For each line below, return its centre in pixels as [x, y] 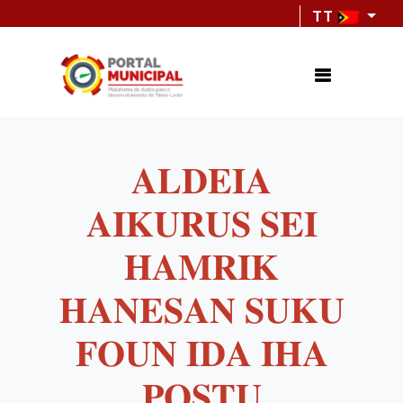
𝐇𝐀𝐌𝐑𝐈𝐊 [201, 268]
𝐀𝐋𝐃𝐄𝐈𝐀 [201, 181]
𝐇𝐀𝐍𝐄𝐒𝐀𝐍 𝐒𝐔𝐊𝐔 [201, 311]
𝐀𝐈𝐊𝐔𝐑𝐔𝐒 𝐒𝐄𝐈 [201, 224]
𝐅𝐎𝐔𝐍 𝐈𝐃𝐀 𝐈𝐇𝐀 [201, 354]
